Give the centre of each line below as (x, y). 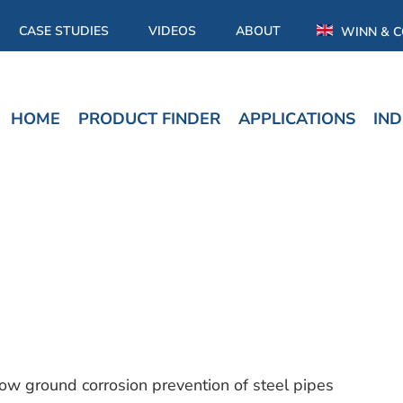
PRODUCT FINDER (150, 119)
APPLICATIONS (297, 119)
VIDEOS (173, 31)
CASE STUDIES (64, 31)
